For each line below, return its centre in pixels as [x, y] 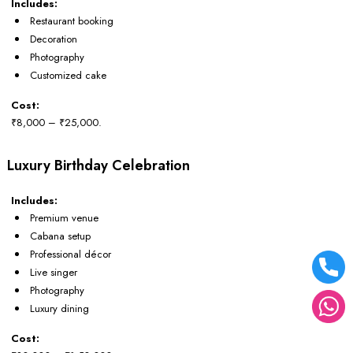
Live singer [54, 272]
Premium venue [64, 217]
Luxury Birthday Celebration [98, 165]
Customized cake [68, 75]
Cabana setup [60, 236]
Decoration [54, 39]
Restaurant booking [72, 20]
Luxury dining [59, 308]
